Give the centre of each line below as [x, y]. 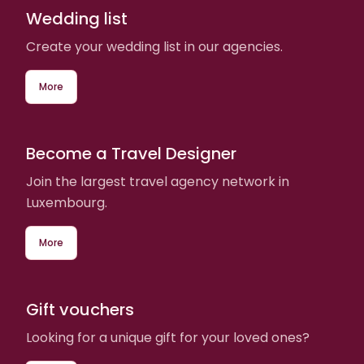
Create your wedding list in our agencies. [154, 46]
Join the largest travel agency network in [158, 181]
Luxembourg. [67, 202]
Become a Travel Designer [131, 153]
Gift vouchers [80, 309]
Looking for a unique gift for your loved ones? [168, 337]
